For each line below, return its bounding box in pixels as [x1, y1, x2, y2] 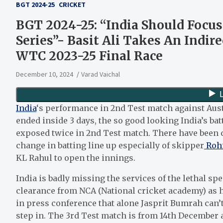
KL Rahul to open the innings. [16, 152, 135, 163]
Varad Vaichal [81, 69, 120, 79]
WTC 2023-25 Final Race [16, 48, 163, 64]
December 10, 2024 [16, 69, 73, 79]
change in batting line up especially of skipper [16, 140, 204, 150]
